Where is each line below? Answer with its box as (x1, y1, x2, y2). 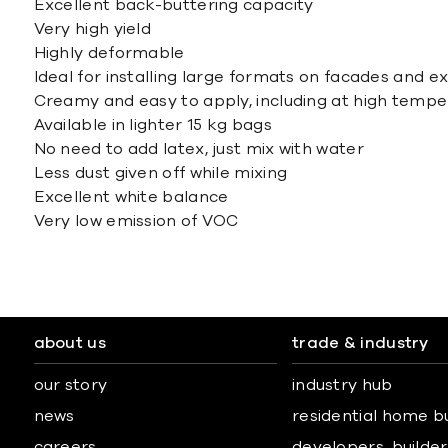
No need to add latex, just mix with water (33, 141, 364, 157)
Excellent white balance (33, 189, 229, 205)
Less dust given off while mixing (33, 165, 288, 181)
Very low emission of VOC (33, 213, 239, 229)
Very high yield (33, 21, 152, 37)
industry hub (291, 377, 393, 393)
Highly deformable (33, 45, 185, 61)
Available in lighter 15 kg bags (33, 117, 272, 133)
